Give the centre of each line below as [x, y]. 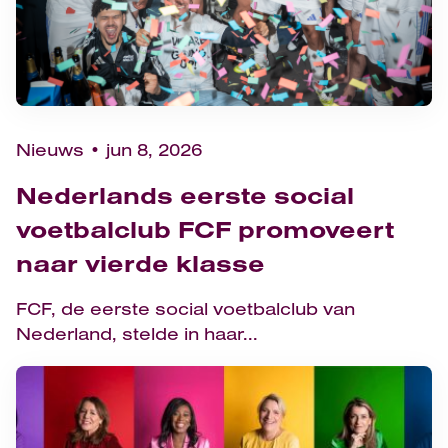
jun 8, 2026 [154, 149]
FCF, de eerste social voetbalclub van [185, 308]
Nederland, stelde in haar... [137, 333]
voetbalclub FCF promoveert [205, 228]
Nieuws [50, 149]
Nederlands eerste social [185, 194]
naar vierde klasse [140, 262]
